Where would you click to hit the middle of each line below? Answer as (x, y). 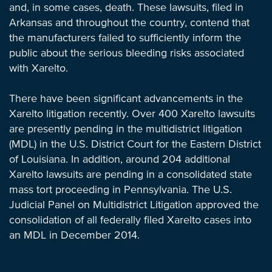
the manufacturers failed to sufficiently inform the (125, 38)
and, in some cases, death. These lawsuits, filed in (126, 8)
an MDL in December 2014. (74, 236)
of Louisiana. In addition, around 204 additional (120, 160)
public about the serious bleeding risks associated (127, 53)
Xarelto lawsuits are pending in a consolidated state (131, 175)
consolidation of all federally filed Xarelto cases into (130, 220)
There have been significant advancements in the (126, 99)
